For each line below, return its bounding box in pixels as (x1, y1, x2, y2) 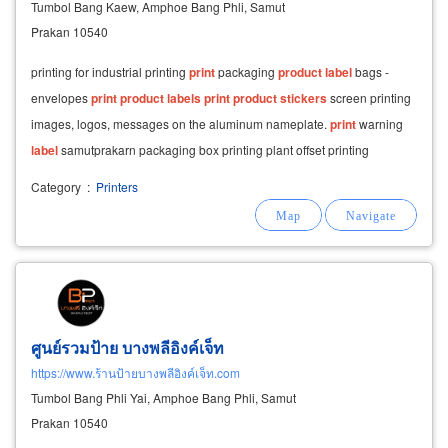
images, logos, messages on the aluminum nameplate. (31, 114, 330, 132)
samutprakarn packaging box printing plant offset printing (58, 140, 369, 158)
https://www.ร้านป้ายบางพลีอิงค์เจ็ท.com (31, 363, 240, 381)
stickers (280, 88, 327, 107)
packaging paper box (31, 166, 149, 184)
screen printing (327, 88, 411, 106)
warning (356, 114, 403, 132)
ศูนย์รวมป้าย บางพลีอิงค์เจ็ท (31, 335, 224, 359)
